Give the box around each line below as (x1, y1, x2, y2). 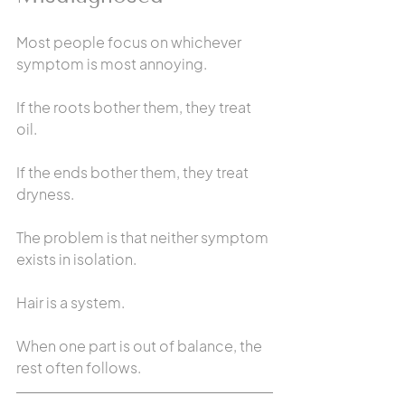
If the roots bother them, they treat (16, 98, 254, 117)
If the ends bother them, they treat (16, 163, 251, 182)
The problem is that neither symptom (16, 228, 271, 247)
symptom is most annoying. (16, 54, 207, 73)
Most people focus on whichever (16, 33, 244, 52)
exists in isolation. (16, 250, 137, 268)
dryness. (16, 184, 74, 203)
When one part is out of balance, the (16, 336, 265, 355)
